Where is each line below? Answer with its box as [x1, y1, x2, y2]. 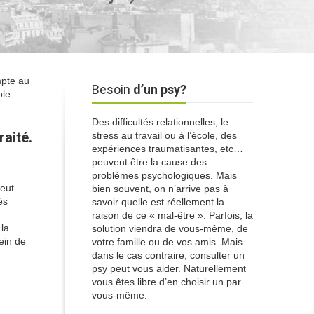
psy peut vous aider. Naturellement [92, 263, 246, 274]
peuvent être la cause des [92, 156, 207, 168]
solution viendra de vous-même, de [92, 223, 248, 234]
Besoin [92, 82, 133, 97]
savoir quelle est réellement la [92, 196, 224, 207]
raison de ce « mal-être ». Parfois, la [92, 210, 253, 221]
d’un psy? [133, 82, 186, 97]
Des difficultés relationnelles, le [92, 116, 228, 128]
